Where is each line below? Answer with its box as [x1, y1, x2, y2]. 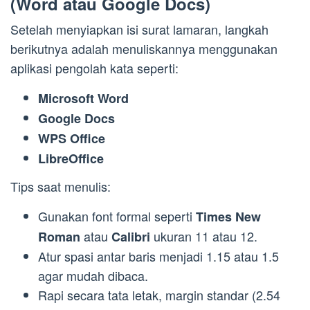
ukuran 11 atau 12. [150, 226, 257, 245]
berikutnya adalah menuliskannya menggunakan [10, 39, 277, 58]
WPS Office [38, 129, 105, 148]
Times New [196, 207, 261, 226]
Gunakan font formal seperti [38, 206, 196, 225]
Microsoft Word [38, 89, 129, 108]
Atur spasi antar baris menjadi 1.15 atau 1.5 [38, 246, 279, 265]
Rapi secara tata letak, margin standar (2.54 [38, 285, 280, 304]
